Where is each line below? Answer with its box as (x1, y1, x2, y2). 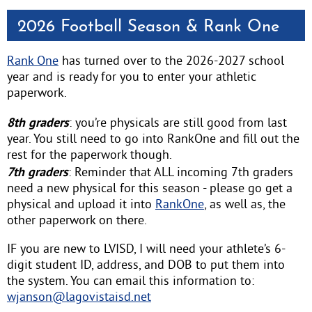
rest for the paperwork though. (6, 148, 172, 164)
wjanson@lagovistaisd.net (6, 290, 151, 306)
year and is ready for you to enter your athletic (6, 70, 256, 86)
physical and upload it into (6, 197, 155, 213)
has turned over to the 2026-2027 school (58, 54, 284, 70)
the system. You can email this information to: (6, 274, 254, 290)
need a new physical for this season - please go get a (6, 181, 292, 197)
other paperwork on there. (6, 213, 147, 229)
